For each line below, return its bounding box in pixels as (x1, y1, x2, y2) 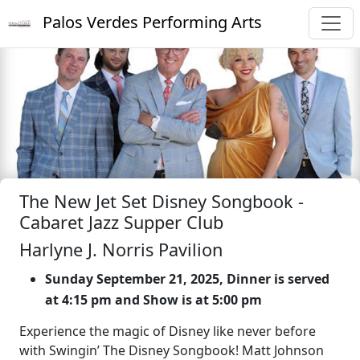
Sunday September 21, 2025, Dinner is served (45, 270, 329, 288)
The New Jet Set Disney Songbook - (19, 190, 309, 213)
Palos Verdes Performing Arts (39, 11, 262, 33)
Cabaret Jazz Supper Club (19, 211, 223, 234)
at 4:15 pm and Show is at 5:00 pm (45, 291, 262, 309)
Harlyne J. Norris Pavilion (19, 238, 223, 261)
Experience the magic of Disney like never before (19, 322, 316, 340)
